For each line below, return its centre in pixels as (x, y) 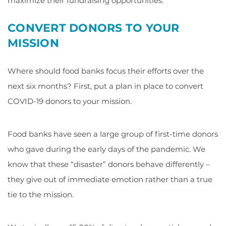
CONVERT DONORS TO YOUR (94, 28)
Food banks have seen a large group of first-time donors (113, 134)
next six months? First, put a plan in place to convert (105, 86)
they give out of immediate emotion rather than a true (110, 179)
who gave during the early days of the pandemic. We (106, 149)
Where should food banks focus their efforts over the (106, 71)
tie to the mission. (41, 194)
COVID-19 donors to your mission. (70, 101)
